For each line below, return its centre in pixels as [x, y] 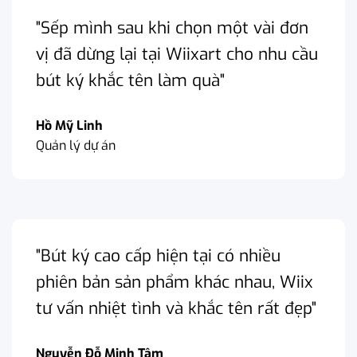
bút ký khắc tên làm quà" [130, 80]
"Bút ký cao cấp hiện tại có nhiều [158, 255]
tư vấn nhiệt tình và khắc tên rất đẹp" [176, 308]
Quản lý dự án [76, 145]
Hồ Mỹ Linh [69, 125]
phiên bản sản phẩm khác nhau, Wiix [175, 282]
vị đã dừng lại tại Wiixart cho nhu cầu [177, 54]
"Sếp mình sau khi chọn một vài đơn [172, 27]
